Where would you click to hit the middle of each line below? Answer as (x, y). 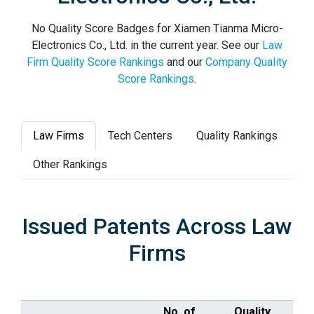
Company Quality (246, 62)
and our (185, 62)
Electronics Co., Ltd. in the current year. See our (147, 45)
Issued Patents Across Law (157, 226)
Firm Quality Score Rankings (95, 62)
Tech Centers (140, 136)
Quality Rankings (237, 136)
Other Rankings (70, 164)
